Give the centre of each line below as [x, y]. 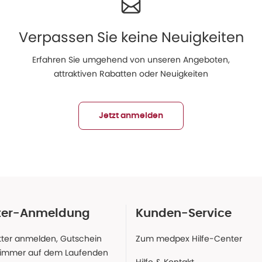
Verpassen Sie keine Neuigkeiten [131, 37]
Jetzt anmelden [131, 116]
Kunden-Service [184, 213]
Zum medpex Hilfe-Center [189, 239]
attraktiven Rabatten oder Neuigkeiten [131, 74]
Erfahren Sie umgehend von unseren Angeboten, [131, 60]
